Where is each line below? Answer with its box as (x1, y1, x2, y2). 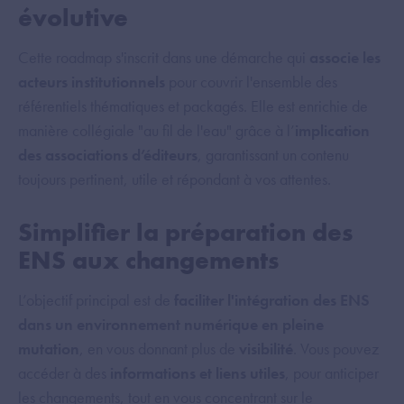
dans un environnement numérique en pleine (18, 314, 324, 335)
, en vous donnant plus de (79, 338, 239, 360)
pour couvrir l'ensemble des (165, 71, 337, 93)
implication (295, 120, 370, 142)
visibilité (239, 338, 293, 360)
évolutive (18, 2, 128, 34)
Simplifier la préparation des (18, 216, 353, 249)
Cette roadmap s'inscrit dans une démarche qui (18, 47, 309, 69)
